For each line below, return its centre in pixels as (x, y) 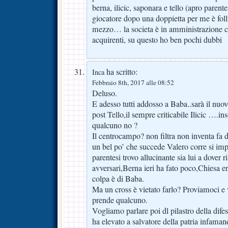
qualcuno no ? (115, 125)
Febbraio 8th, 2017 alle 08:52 (133, 82)
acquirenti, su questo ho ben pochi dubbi (157, 39)
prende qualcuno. (120, 200)
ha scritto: (121, 72)
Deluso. (105, 93)
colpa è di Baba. (118, 178)
